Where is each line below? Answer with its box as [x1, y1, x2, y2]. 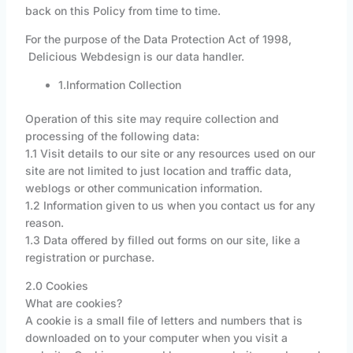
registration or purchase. [24, 251, 158, 265]
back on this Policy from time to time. [24, 4, 221, 18]
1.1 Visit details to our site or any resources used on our [24, 147, 315, 161]
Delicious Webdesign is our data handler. [24, 50, 251, 64]
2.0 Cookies [24, 279, 88, 293]
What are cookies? [24, 296, 122, 310]
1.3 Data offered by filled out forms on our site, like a [24, 233, 300, 247]
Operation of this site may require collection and [24, 112, 279, 126]
